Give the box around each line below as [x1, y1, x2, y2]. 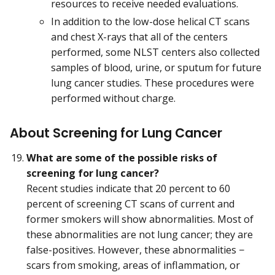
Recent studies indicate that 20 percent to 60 [26, 181, 230, 195]
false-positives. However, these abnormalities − [26, 242, 244, 257]
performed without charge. [51, 91, 176, 106]
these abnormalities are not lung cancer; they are [26, 227, 253, 241]
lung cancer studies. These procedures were [51, 76, 254, 90]
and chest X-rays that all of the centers [51, 30, 228, 44]
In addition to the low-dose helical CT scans [51, 15, 250, 29]
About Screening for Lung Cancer [10, 123, 222, 142]
